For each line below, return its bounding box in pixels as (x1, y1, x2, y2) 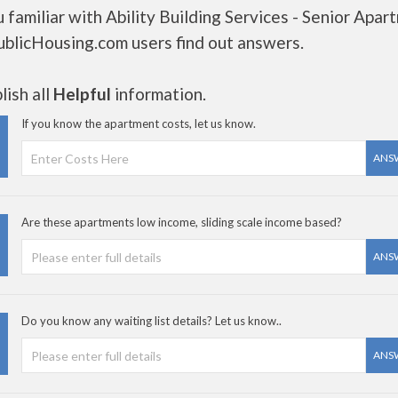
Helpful (53, 84, 111, 104)
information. (111, 84, 206, 104)
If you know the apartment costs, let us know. (21, 116, 256, 131)
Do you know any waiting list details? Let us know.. (21, 314, 282, 328)
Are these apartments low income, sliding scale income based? (21, 215, 342, 229)
